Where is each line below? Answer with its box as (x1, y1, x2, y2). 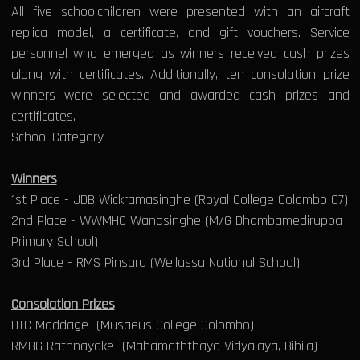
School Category (10, 128, 104, 147)
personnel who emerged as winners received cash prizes (10, 44, 350, 63)
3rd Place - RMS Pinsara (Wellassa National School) (10, 253, 300, 272)
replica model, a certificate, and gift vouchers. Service (10, 23, 350, 43)
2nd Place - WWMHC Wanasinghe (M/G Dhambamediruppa (10, 211, 342, 231)
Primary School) (10, 232, 98, 252)
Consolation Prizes (10, 295, 115, 314)
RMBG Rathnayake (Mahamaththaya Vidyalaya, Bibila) (10, 337, 317, 356)
